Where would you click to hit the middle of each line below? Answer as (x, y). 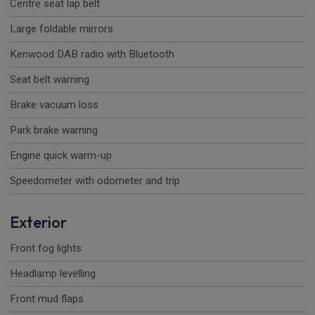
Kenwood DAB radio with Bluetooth (92, 54)
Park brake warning (54, 130)
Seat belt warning (50, 80)
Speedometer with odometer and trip (95, 181)
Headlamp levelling (53, 274)
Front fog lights (46, 249)
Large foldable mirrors (62, 29)
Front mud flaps (47, 299)
